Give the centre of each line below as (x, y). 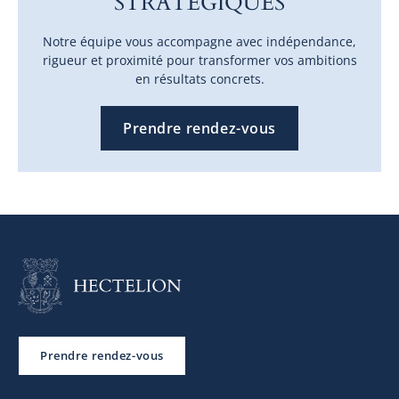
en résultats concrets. (199, 78)
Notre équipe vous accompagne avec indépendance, (199, 41)
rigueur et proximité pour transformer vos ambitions (199, 60)
